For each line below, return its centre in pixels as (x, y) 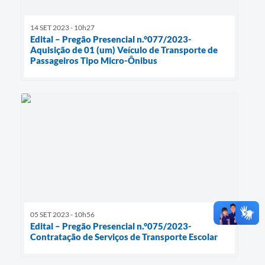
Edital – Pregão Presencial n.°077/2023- (111, 39)
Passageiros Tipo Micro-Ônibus (94, 61)
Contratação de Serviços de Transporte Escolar (124, 237)
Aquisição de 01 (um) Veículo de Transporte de (124, 50)
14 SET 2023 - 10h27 (62, 28)
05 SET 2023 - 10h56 (62, 215)
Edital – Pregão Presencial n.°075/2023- (111, 226)
